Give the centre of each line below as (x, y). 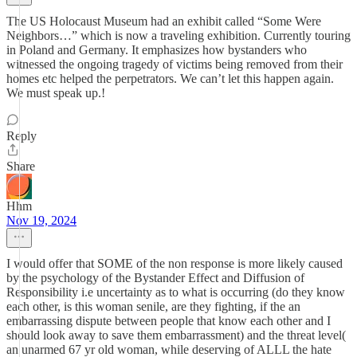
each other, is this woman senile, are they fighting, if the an (153, 306)
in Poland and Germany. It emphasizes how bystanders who (157, 50)
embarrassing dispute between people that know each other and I (169, 321)
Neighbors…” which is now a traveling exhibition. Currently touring (178, 35)
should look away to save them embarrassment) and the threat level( (176, 335)
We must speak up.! (56, 93)
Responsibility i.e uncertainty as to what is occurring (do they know (176, 292)
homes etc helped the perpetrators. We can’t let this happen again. (170, 78)
